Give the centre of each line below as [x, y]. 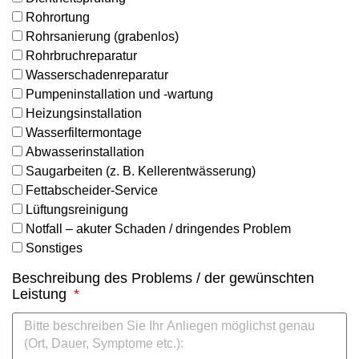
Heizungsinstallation [84, 114]
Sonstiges [54, 248]
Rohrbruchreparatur [81, 56]
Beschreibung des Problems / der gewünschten [163, 278]
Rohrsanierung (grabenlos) [102, 37]
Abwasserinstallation [85, 152]
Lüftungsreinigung [77, 210]
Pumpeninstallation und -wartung [119, 95]
